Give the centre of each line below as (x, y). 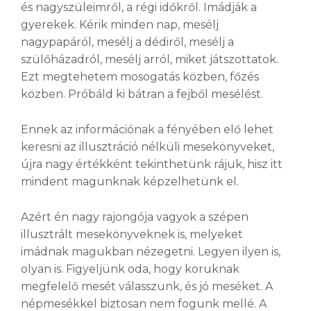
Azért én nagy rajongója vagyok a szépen (135, 217)
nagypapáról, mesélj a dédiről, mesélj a (127, 42)
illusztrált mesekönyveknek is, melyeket (132, 234)
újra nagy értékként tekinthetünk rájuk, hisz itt (152, 165)
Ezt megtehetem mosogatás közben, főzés (140, 77)
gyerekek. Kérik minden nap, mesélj (120, 25)
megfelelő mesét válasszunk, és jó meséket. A (147, 286)
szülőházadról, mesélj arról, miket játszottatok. (150, 60)
